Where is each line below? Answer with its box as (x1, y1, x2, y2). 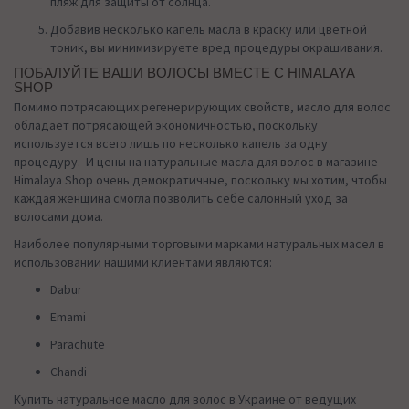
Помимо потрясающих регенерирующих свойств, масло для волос (14, 98, 391, 115)
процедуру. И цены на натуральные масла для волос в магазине (14, 152, 378, 170)
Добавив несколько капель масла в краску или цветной (50, 20, 367, 37)
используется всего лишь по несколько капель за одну (14, 134, 328, 152)
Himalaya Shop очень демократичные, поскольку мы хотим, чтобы (14, 171, 387, 188)
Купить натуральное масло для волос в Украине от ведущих (14, 390, 356, 407)
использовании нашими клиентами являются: (14, 253, 272, 270)
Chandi (50, 362, 87, 380)
